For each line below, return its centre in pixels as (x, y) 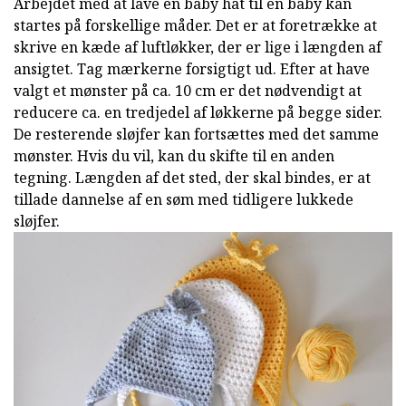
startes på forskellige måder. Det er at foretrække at (195, 26)
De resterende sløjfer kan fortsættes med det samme (196, 135)
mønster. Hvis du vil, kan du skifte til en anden (174, 156)
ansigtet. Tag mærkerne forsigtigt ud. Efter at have (192, 69)
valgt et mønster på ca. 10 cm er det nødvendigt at (188, 91)
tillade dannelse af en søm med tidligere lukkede (184, 200)
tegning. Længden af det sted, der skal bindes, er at (192, 178)
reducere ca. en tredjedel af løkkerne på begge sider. (198, 113)
